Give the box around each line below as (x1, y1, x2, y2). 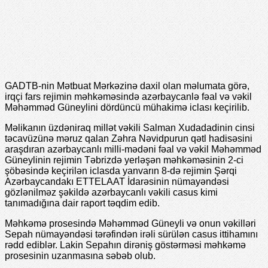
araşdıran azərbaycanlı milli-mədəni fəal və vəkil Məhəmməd (5, 144, 261, 154)
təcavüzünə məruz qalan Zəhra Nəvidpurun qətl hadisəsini (5, 133, 252, 144)
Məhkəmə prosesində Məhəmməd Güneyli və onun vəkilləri (5, 218, 256, 229)
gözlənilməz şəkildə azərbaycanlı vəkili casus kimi (5, 187, 218, 197)
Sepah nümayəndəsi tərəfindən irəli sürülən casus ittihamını (5, 229, 258, 239)
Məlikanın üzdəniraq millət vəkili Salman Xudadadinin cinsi (5, 122, 255, 133)
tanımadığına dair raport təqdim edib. (5, 197, 160, 208)
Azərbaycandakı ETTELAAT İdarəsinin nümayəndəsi (5, 176, 229, 187)
